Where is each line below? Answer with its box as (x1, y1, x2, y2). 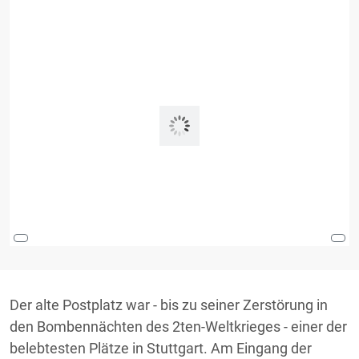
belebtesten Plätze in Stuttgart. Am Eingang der (10, 340, 312, 357)
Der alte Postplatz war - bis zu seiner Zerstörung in (10, 296, 328, 313)
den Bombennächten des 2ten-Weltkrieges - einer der (10, 318, 347, 335)
